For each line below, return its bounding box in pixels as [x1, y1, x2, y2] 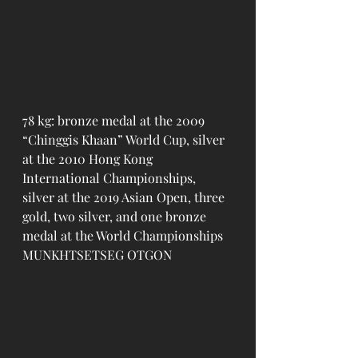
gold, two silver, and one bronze [22, 207, 209, 225]
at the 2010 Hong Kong [22, 149, 156, 167]
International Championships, [22, 169, 199, 186]
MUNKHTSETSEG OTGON [22, 245, 172, 263]
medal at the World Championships [22, 226, 226, 244]
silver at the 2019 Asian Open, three [22, 188, 228, 205]
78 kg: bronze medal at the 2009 [22, 111, 208, 129]
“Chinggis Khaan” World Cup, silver [22, 130, 228, 148]
